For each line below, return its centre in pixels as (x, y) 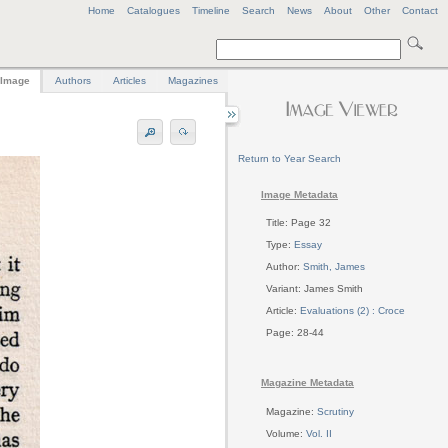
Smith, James (334, 267)
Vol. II (319, 433)
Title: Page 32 (298, 223)
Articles (129, 81)
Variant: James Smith (314, 289)
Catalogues (153, 10)
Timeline (211, 10)
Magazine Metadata (307, 383)
